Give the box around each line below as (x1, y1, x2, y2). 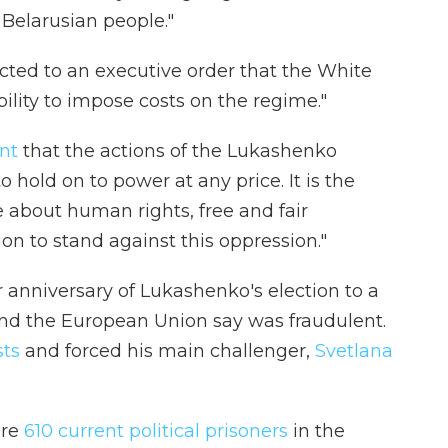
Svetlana (310, 339, 393, 362)
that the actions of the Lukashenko (18, 139, 337, 162)
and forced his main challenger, (25, 339, 310, 362)
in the (288, 419, 345, 442)
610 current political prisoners (24, 419, 288, 442)
